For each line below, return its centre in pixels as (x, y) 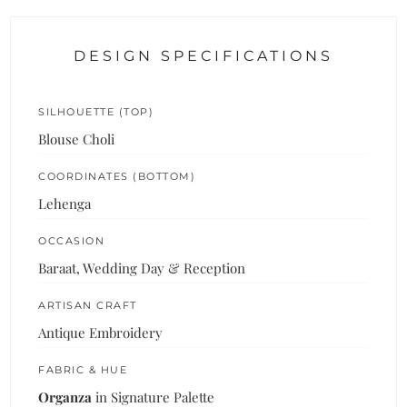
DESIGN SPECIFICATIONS (203, 55)
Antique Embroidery (101, 332)
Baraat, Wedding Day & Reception (142, 268)
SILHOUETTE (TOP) (96, 111)
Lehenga (65, 203)
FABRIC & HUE (83, 369)
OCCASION (72, 240)
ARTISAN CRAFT (88, 305)
